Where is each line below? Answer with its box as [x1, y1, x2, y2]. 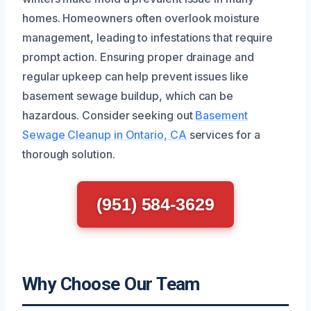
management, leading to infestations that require [22, 31, 274, 45]
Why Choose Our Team [22, 274, 200, 295]
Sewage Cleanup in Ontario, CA [22, 128, 187, 142]
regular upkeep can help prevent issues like [22, 69, 249, 84]
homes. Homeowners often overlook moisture [22, 11, 260, 26]
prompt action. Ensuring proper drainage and [22, 50, 254, 65]
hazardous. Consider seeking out [22, 108, 196, 123]
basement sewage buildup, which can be [22, 89, 234, 103]
